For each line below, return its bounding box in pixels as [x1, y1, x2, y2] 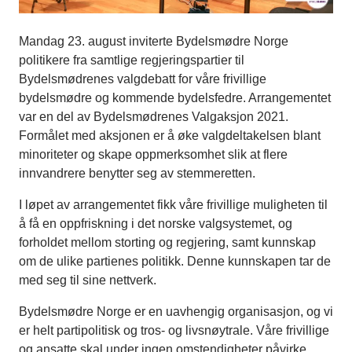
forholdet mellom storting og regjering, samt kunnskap [19, 236, 316, 250]
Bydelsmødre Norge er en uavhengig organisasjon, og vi [19, 305, 333, 319]
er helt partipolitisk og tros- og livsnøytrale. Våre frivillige [19, 324, 329, 338]
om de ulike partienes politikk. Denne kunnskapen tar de [19, 255, 331, 269]
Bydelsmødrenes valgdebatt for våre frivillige [19, 72, 266, 86]
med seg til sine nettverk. [19, 273, 156, 288]
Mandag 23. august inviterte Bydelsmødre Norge [19, 35, 288, 49]
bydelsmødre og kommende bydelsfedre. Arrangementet [19, 91, 331, 105]
